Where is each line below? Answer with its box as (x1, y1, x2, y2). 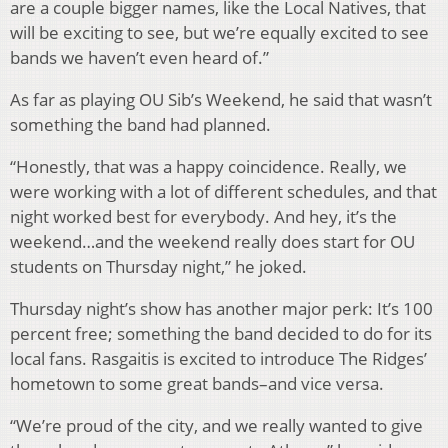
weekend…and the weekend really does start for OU (10, 229, 415, 253)
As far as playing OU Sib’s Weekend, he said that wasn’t (10, 87, 432, 111)
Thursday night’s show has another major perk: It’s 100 (10, 296, 433, 320)
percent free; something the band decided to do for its (10, 321, 432, 345)
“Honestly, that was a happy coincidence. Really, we (10, 154, 407, 178)
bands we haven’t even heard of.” (10, 45, 269, 69)
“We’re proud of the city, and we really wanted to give (10, 413, 423, 437)
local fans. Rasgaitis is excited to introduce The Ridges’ (10, 346, 427, 370)
